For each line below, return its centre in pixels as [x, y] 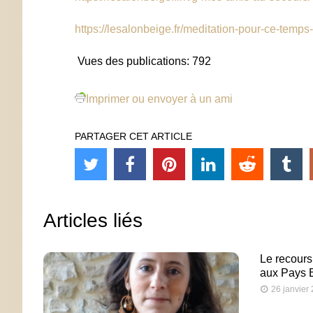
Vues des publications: [133, 61]
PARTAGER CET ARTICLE [133, 136]
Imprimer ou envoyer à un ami [159, 99]
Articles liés [93, 220]
